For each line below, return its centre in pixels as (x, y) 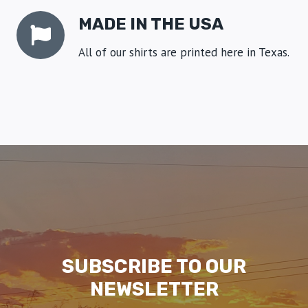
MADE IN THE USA (151, 24)
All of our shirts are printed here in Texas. (184, 52)
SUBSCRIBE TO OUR (154, 266)
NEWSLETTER (154, 289)
